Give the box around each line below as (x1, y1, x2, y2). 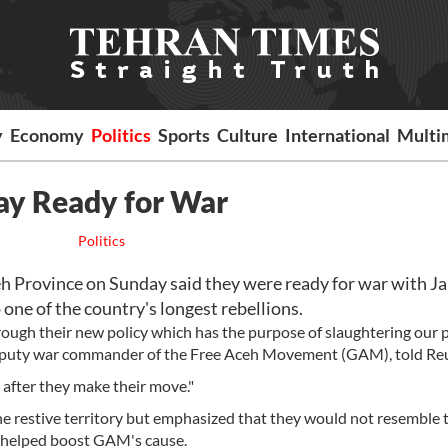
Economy (10, 124, 85, 146)
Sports (158, 124, 211, 146)
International (285, 124, 391, 146)
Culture (217, 124, 279, 146)
